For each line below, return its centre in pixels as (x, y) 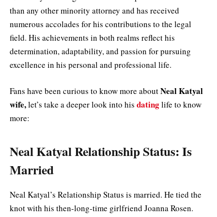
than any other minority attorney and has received (94, 11)
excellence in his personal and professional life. (91, 65)
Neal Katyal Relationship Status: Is (101, 151)
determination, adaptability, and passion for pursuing (100, 51)
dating (148, 105)
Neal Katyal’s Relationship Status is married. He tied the (106, 194)
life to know (180, 105)
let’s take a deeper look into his (81, 105)
